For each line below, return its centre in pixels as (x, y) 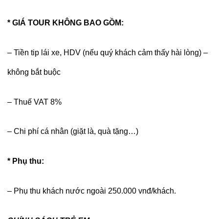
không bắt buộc (34, 72)
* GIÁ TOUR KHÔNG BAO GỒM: (66, 22)
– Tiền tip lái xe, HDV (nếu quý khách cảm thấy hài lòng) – (108, 52)
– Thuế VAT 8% (34, 102)
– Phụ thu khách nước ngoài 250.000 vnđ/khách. (92, 191)
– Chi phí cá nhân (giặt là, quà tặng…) (73, 131)
